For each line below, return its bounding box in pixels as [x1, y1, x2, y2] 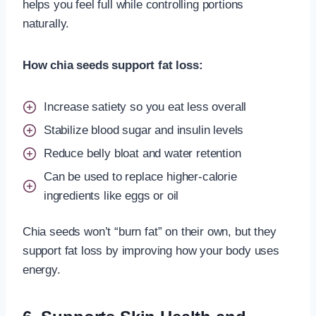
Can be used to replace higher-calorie [44, 169, 237, 183]
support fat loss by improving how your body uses [23, 243, 279, 257]
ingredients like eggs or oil [44, 188, 179, 202]
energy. [23, 262, 61, 276]
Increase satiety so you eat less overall [44, 100, 247, 114]
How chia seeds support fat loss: [23, 58, 203, 72]
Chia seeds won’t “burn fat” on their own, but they [23, 224, 276, 238]
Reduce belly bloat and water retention [44, 147, 241, 161]
